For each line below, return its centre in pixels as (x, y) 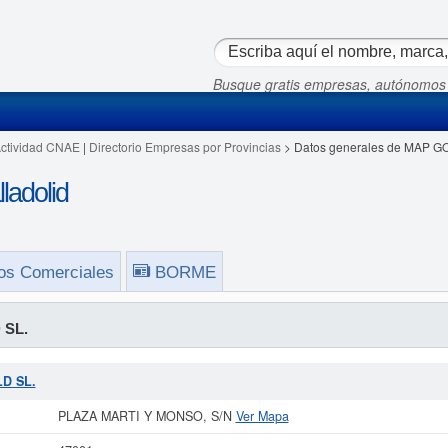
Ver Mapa (262, 416)
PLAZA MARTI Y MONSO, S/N (146, 416)
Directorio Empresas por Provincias (184, 146)
